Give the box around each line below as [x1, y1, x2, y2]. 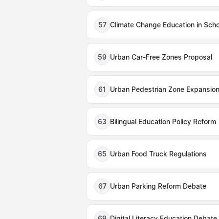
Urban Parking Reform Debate [110, 182, 206, 190]
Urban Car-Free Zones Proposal [110, 53, 212, 61]
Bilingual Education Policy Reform [110, 117, 216, 126]
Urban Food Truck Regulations [110, 150, 207, 158]
